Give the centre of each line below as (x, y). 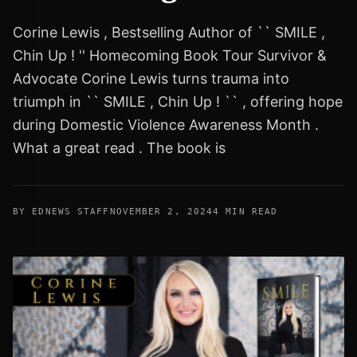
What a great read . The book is (119, 148)
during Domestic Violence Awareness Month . (166, 125)
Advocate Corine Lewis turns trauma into (151, 79)
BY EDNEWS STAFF (61, 212)
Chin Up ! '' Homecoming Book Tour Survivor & (170, 56)
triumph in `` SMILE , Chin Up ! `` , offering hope (178, 102)
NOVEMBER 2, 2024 (161, 212)
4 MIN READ (245, 212)
